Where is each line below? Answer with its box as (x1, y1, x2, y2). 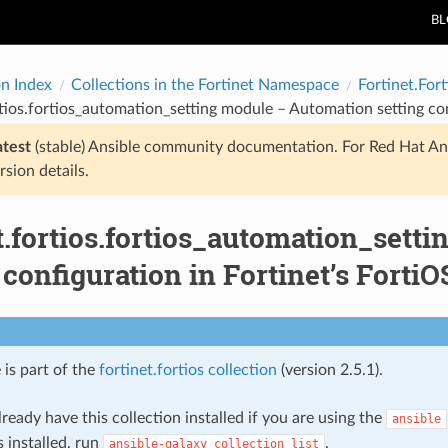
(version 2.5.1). (276, 361, 383, 378)
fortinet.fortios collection (98, 361, 277, 378)
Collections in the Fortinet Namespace (70, 76, 339, 93)
